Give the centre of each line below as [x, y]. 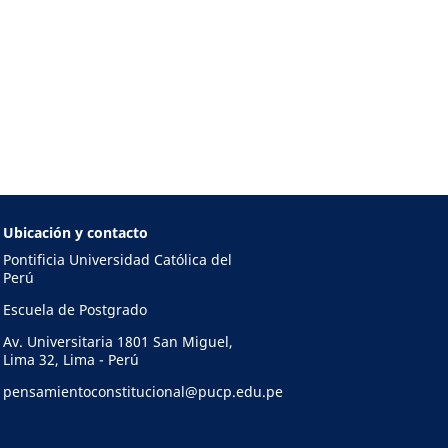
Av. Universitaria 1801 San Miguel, [117, 341]
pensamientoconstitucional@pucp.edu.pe [142, 391]
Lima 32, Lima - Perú [70, 359]
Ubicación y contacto [75, 232]
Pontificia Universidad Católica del [117, 259]
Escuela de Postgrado [74, 309]
